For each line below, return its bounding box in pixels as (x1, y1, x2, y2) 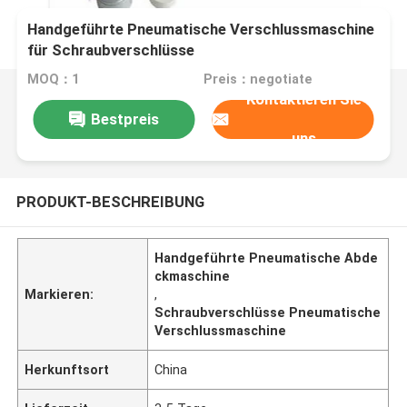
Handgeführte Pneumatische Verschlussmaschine (27, 20, 375, 39)
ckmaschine (154, 268, 231, 283)
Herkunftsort (25, 362, 110, 377)
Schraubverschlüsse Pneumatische (154, 304, 382, 320)
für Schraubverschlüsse (27, 41, 195, 60)
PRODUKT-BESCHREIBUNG (15, 192, 204, 211)
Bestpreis (90, 109, 159, 128)
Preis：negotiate (203, 72, 313, 87)
